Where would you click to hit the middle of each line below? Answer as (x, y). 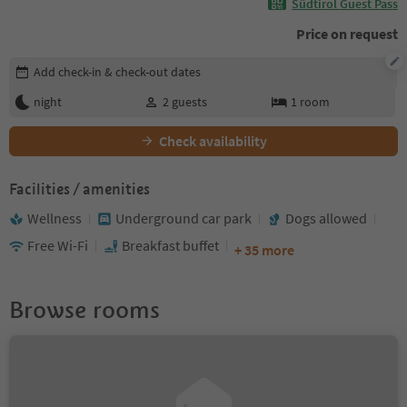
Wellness (55, 218)
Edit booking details (69, 66)
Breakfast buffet (170, 246)
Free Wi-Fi (58, 246)
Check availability (213, 141)
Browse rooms (84, 310)
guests (189, 102)
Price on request (347, 34)
